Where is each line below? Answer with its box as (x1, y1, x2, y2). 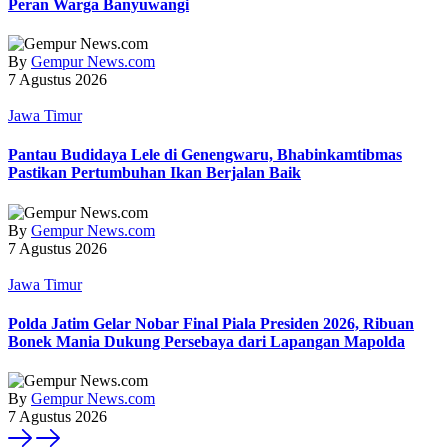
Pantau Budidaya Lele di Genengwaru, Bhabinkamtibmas (8, 146, 402, 164)
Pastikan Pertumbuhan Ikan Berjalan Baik (8, 164, 301, 182)
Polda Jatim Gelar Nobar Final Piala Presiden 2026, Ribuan (8, 314, 414, 332)
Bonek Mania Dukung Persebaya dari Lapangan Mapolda (8, 332, 405, 350)
